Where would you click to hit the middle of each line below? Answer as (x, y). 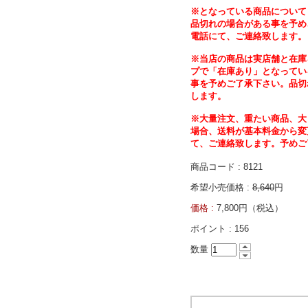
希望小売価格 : (221, 187)
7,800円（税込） (250, 208)
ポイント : (212, 229)
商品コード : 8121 (227, 167)
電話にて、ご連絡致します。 (249, 36)
